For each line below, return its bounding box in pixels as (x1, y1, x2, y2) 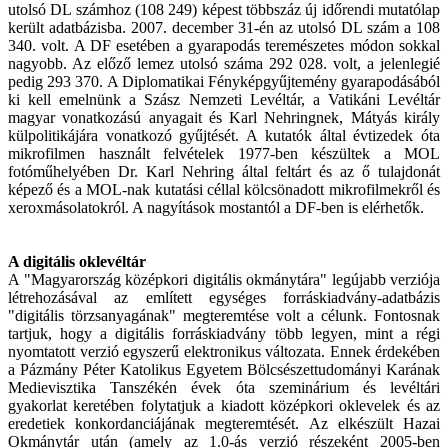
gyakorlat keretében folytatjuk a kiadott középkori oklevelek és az (8, 397, 440, 415)
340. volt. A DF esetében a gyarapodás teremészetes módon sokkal (8, 37, 440, 55)
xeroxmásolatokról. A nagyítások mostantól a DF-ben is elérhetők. (8, 199, 424, 217)
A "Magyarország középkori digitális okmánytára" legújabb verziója (8, 271, 440, 289)
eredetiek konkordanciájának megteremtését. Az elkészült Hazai (8, 415, 440, 433)
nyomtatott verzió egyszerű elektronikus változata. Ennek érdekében (8, 343, 440, 361)
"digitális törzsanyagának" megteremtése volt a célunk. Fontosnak (8, 307, 440, 325)
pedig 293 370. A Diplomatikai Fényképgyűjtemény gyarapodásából (8, 73, 440, 91)
